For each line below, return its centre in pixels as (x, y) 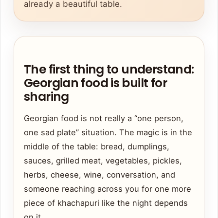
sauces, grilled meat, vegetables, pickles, (103, 161)
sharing (46, 97)
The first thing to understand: (109, 70)
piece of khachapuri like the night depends (106, 203)
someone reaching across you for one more (108, 189)
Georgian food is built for (95, 83)
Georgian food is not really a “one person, (104, 118)
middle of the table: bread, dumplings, (97, 147)
